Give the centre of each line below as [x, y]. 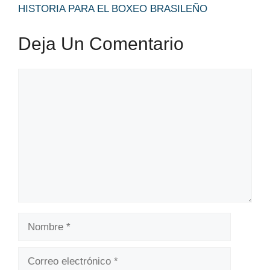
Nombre [35, 220]
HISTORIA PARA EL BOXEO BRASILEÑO [113, 8]
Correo [33, 254]
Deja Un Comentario [101, 44]
